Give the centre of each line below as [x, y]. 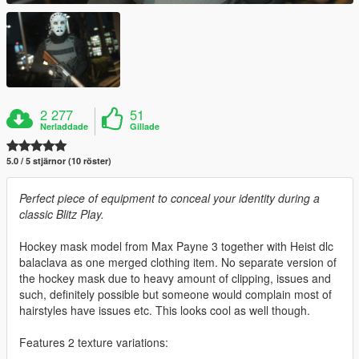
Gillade [145, 126]
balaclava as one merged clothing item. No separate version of [178, 262]
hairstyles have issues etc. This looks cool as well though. [165, 310]
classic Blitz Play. [62, 214]
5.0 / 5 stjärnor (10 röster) [59, 160]
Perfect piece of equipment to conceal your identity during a [169, 198]
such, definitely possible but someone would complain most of [175, 294]
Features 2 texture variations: [94, 342]
